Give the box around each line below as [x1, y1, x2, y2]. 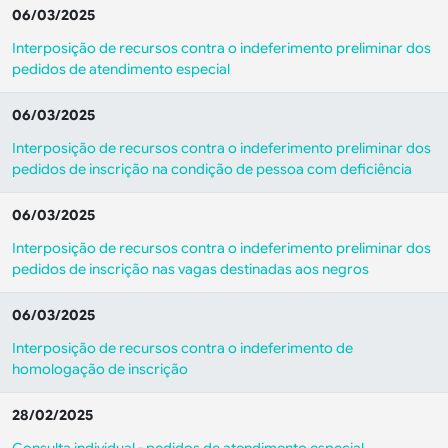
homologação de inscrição [12, 360, 188, 378]
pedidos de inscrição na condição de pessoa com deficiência [12, 160, 412, 178]
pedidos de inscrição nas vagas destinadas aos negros [12, 260, 369, 278]
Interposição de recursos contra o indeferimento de [12, 339, 353, 357]
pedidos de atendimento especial [12, 60, 230, 78]
